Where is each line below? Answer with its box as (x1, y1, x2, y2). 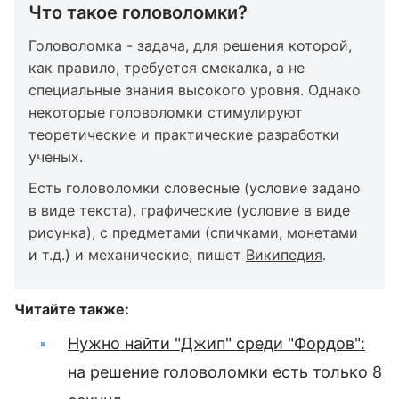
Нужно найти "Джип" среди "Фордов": (68, 333, 365, 353)
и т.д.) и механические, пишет (28, 245, 246, 264)
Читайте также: (14, 299, 129, 318)
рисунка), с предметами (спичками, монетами (28, 223, 358, 241)
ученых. (28, 147, 83, 166)
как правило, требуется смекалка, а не (28, 58, 305, 77)
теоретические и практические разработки (28, 125, 339, 143)
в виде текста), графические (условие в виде (28, 200, 350, 219)
